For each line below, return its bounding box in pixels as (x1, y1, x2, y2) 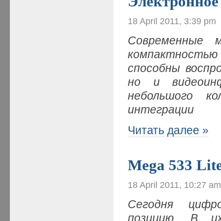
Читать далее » (128, 123, 209, 137)
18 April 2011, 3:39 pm (128, 15, 217, 26)
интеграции (128, 103, 194, 116)
